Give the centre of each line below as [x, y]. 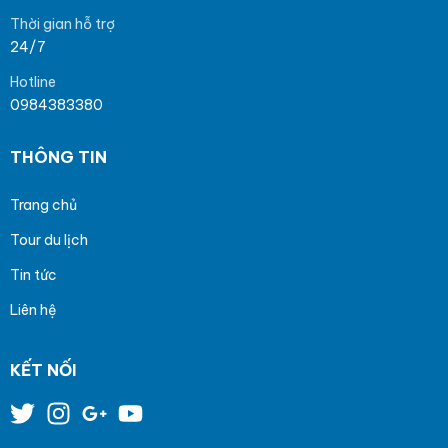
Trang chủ [43, 205]
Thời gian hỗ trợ [62, 24]
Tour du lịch [49, 240]
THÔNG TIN [58, 157]
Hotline [33, 82]
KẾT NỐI [43, 370]
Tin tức [33, 275]
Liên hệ [33, 310]
